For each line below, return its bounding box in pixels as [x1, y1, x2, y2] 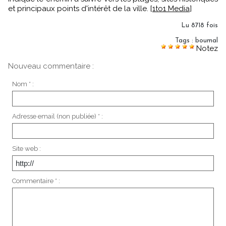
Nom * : [12, 80, 34, 88]
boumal [195, 37, 218, 44]
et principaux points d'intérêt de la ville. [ [8, 4, 152, 13]
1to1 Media [152, 4, 190, 13]
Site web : [12, 144, 41, 152]
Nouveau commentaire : [8, 61, 94, 71]
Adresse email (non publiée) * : [12, 112, 103, 120]
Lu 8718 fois [181, 22, 218, 29]
